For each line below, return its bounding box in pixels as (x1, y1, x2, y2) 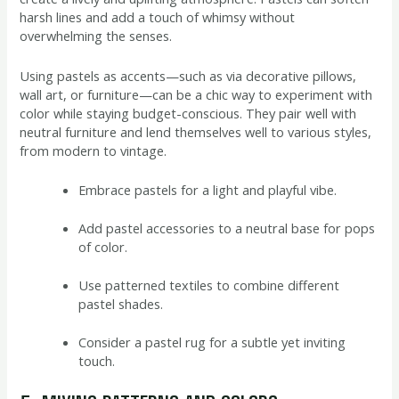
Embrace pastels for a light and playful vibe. (78, 180, 338, 199)
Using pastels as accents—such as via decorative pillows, (20, 66, 357, 85)
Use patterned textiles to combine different (78, 275, 340, 294)
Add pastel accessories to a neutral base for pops (78, 218, 376, 237)
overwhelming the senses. (20, 27, 173, 45)
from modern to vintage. (20, 141, 167, 159)
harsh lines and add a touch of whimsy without (20, 8, 296, 27)
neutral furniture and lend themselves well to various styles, (20, 122, 372, 141)
